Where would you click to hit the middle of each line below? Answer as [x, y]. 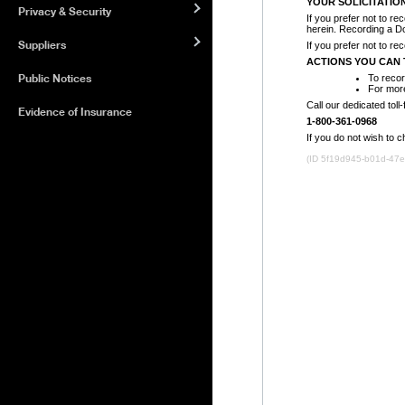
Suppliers [42, 44]
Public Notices [55, 78]
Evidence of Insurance [75, 111]
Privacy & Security [65, 11]
